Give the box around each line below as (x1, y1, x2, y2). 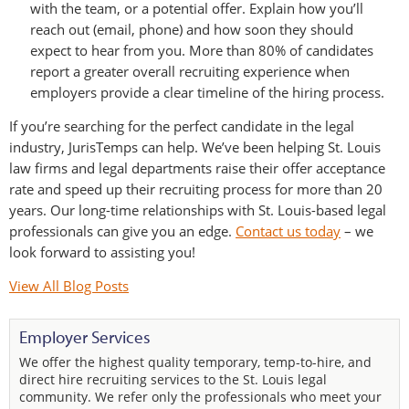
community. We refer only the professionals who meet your (19, 387, 382, 405)
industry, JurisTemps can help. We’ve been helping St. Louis (9, 137, 381, 156)
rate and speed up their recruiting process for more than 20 (9, 179, 383, 198)
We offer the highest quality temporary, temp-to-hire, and (19, 352, 372, 371)
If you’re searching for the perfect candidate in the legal (9, 116, 354, 135)
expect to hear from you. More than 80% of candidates (30, 40, 373, 59)
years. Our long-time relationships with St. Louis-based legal (9, 200, 386, 219)
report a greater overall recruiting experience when (30, 61, 350, 80)
